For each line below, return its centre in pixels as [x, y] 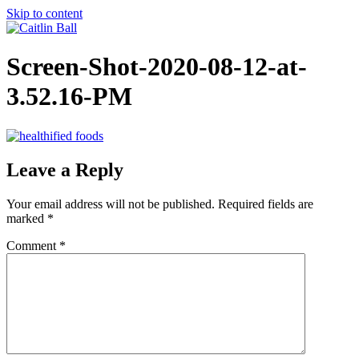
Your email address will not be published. [111, 204]
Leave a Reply [65, 169]
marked [27, 218]
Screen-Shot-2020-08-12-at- [157, 67]
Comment [33, 245]
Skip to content [44, 13]
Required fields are [266, 204]
